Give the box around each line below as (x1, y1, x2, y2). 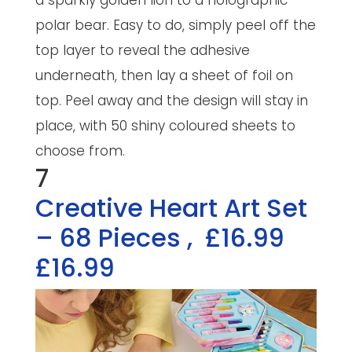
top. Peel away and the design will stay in (35, 91, 308, 111)
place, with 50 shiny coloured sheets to (35, 116, 295, 136)
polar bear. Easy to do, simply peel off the (35, 16, 316, 35)
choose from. (35, 141, 125, 161)
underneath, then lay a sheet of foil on (35, 66, 293, 86)
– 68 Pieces (35, 220, 187, 256)
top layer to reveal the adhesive (35, 41, 250, 60)
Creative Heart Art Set (35, 190, 307, 226)
